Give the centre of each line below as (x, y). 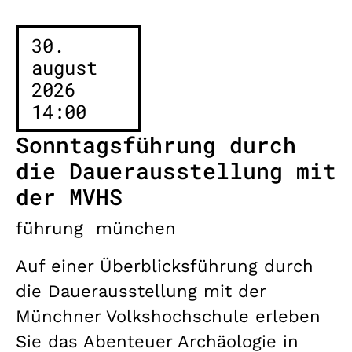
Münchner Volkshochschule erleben (168, 316)
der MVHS (69, 196)
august (64, 67)
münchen (136, 228)
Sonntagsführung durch (156, 145)
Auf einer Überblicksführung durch (165, 266)
